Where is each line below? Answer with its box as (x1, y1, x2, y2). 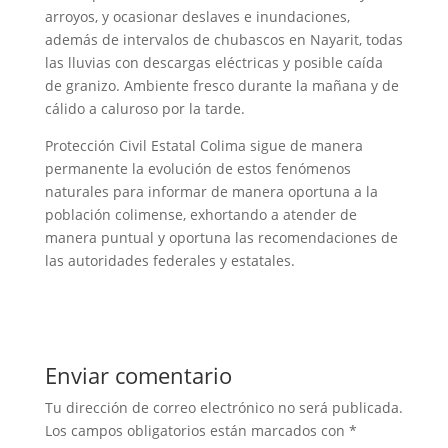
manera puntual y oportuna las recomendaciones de (44, 227, 398, 247)
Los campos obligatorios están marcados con (44, 420, 349, 440)
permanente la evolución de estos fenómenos (44, 158, 351, 178)
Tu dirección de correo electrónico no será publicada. (44, 397, 403, 417)
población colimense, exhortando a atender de (44, 204, 357, 224)
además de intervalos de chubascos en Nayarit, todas (44, 29, 403, 49)
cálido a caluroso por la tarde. (44, 98, 245, 118)
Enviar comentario (44, 359, 232, 390)
